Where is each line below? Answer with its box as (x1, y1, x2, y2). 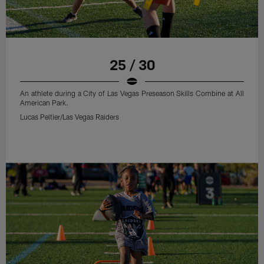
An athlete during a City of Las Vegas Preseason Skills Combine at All (20, 89, 244, 98)
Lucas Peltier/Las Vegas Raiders (20, 113, 120, 121)
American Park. (20, 98, 69, 107)
